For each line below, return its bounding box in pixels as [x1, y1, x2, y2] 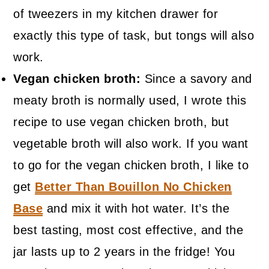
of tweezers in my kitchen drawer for [13, 7, 219, 21]
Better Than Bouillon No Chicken [35, 180, 232, 194]
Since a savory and [141, 72, 252, 86]
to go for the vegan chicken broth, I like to [13, 159, 249, 172]
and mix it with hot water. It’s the [43, 202, 230, 216]
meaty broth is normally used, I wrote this [13, 94, 247, 107]
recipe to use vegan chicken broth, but [13, 115, 229, 129]
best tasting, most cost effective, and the [13, 223, 244, 237]
